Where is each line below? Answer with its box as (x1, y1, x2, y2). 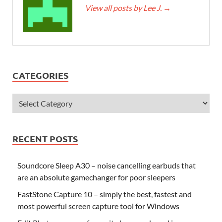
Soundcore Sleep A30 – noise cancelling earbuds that (17, 160, 196, 170)
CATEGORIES (12, 69, 68, 81)
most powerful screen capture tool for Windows (17, 201, 179, 211)
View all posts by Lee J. (85, 2, 163, 12)
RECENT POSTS (12, 132, 78, 144)
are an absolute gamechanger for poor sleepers (17, 172, 175, 182)
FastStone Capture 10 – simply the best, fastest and (17, 189, 192, 199)
